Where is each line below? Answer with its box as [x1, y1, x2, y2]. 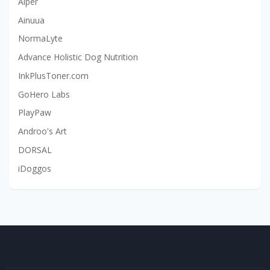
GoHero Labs [18, 88, 70, 100]
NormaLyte [18, 33, 63, 45]
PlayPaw [18, 107, 51, 119]
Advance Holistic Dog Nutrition [18, 51, 138, 63]
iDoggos [18, 162, 51, 174]
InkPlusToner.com [18, 69, 89, 81]
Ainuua [18, 14, 45, 26]
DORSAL [18, 143, 52, 155]
